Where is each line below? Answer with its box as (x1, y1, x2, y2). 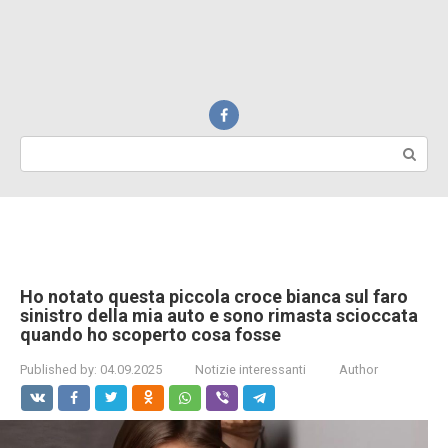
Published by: (20, 362, 97, 377)
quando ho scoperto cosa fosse (20, 324, 281, 345)
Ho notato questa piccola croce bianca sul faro (20, 286, 408, 307)
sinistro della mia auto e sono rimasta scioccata (20, 305, 418, 326)
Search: (20, 137, 69, 155)
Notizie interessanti (195, 362, 306, 377)
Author (339, 362, 378, 377)
